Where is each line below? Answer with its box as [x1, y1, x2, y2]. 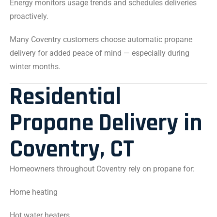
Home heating [10, 187, 58, 197]
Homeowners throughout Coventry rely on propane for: [10, 164, 195, 173]
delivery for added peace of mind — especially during [10, 48, 189, 58]
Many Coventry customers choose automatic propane [10, 35, 192, 44]
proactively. [10, 12, 48, 21]
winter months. [10, 62, 61, 71]
